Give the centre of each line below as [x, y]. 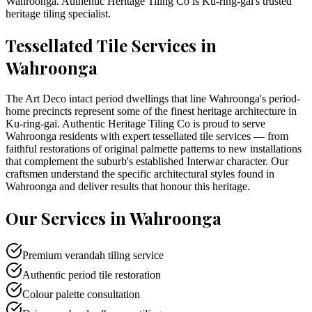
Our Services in [68, 218]
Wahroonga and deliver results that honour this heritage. [128, 186]
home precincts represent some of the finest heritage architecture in [151, 111]
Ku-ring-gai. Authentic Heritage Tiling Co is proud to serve [135, 123]
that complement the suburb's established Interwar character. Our [147, 161]
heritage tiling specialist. [58, 13]
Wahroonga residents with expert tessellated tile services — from [147, 136]
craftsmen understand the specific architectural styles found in [140, 173]
